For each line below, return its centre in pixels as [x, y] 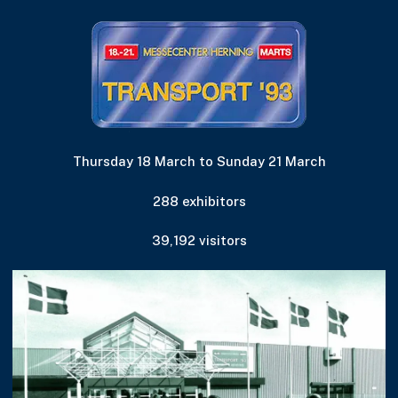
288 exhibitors [199, 201]
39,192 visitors [199, 241]
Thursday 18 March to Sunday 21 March [199, 162]
